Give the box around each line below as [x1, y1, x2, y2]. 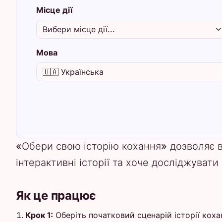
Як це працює [16, 188, 97, 203]
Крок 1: [25, 210, 54, 220]
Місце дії [36, 5, 72, 15]
